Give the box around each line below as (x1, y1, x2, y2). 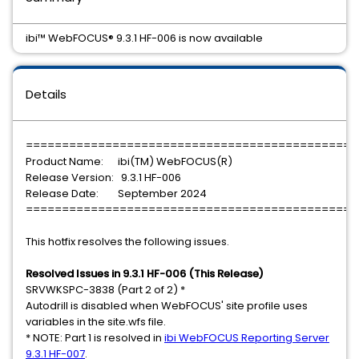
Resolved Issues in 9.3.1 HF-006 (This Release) (26, 266, 264, 281)
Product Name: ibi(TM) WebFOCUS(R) (26, 154, 232, 169)
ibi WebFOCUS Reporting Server (164, 330, 329, 345)
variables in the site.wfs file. (26, 314, 166, 329)
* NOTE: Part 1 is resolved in (26, 330, 164, 345)
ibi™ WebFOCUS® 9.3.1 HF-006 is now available (26, 30, 263, 46)
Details (26, 86, 67, 103)
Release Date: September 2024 (26, 186, 207, 201)
